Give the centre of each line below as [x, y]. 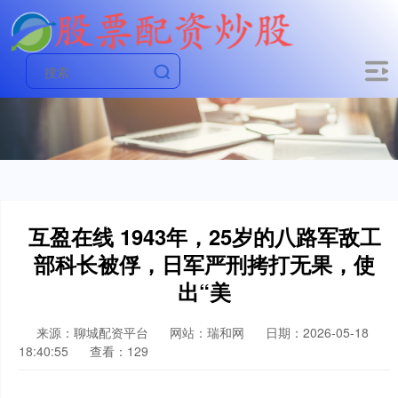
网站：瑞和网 [207, 332]
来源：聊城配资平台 [94, 332]
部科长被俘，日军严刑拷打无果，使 [204, 264]
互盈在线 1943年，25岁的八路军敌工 [204, 236]
